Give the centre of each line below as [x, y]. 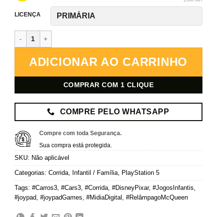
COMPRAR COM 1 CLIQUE [108, 85]
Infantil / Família [95, 172]
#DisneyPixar [130, 187]
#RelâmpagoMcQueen [157, 197]
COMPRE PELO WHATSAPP [115, 111]
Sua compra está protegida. [76, 145]
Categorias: [31, 172]
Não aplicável [50, 157]
